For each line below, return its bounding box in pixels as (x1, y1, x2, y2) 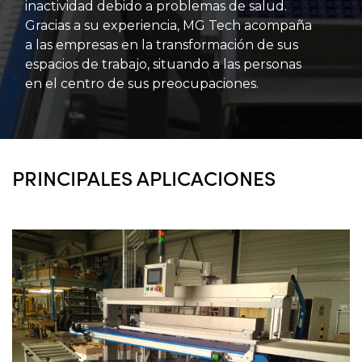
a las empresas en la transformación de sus (25, 37, 298, 53)
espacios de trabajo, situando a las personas (25, 57, 301, 72)
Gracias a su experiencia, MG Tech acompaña (25, 18, 312, 33)
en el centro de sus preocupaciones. (25, 76, 259, 91)
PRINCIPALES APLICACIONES (12, 163, 276, 192)
